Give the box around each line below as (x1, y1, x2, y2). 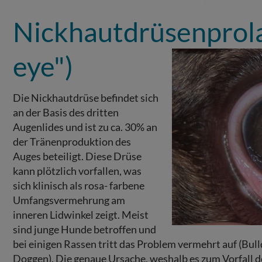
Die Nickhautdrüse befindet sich (12, 91, 158, 104)
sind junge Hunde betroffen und (12, 222, 156, 236)
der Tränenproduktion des (12, 135, 131, 148)
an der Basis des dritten (12, 105, 119, 119)
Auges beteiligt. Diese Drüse (12, 149, 142, 163)
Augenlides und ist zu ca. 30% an (12, 120, 157, 133)
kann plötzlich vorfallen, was (12, 164, 142, 177)
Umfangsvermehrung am (12, 193, 125, 206)
